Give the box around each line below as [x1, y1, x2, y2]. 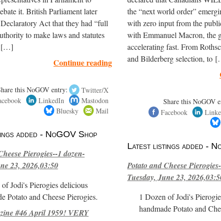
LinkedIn [38, 95, 65, 105]
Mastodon [81, 95, 109, 105]
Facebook [160, 107, 187, 117]
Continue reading [53, 57, 112, 69]
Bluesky [56, 106, 79, 115]
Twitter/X [81, 85, 109, 95]
